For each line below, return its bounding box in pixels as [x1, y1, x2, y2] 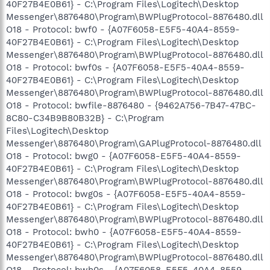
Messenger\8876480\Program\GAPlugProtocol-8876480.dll [6, 137, 262, 149]
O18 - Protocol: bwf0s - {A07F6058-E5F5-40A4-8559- [6, 61, 245, 73]
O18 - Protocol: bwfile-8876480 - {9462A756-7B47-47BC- [6, 99, 256, 111]
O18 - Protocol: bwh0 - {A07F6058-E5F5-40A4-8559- [6, 226, 242, 237]
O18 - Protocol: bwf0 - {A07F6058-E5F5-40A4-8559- [6, 24, 240, 35]
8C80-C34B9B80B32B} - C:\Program [6, 112, 164, 124]
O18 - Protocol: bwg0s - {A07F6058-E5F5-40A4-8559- [6, 188, 246, 199]
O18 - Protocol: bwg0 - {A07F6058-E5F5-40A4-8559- [6, 150, 241, 162]
